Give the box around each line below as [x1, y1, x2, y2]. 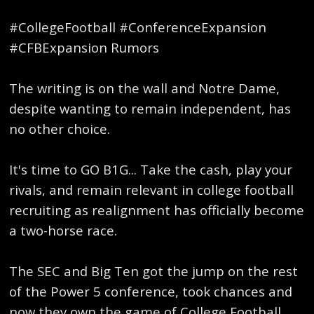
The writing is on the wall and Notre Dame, [9, 78, 280, 97]
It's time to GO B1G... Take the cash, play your [9, 160, 293, 178]
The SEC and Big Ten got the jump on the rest [9, 261, 299, 280]
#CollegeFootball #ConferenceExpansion [9, 18, 267, 36]
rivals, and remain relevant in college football [9, 180, 294, 198]
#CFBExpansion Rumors [9, 38, 160, 56]
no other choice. [9, 119, 111, 137]
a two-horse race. [9, 221, 118, 239]
